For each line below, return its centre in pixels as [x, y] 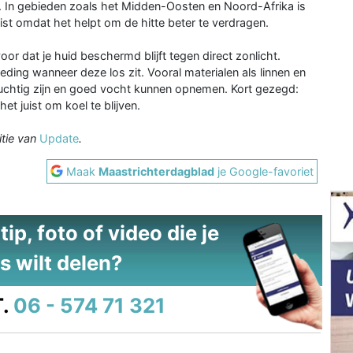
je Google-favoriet [264, 171]
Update [59, 138]
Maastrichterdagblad [157, 171]
